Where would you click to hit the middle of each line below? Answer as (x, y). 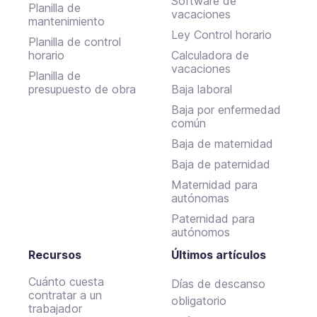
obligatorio (199, 300)
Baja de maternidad (223, 143)
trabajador (55, 308)
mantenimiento (67, 21)
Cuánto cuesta (66, 281)
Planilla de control (75, 41)
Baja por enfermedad (226, 109)
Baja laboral (202, 89)
